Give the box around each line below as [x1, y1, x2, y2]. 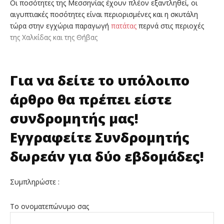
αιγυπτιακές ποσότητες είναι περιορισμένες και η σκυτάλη [10, 9, 198, 19]
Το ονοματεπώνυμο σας [10, 201, 89, 211]
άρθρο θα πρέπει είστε [10, 90, 171, 109]
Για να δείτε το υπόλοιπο [10, 71, 189, 90]
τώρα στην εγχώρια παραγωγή [10, 21, 111, 31]
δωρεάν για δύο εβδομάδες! [10, 147, 204, 166]
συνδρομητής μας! [10, 109, 138, 128]
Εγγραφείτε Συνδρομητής [10, 128, 189, 147]
